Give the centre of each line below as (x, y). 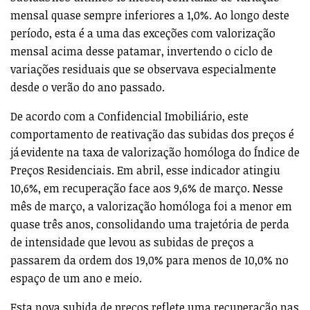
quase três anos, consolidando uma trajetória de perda (150, 224)
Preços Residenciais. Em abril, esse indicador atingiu (145, 170)
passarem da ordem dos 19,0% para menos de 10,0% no (149, 260)
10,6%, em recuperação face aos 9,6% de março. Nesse (147, 188)
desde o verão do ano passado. (88, 87)
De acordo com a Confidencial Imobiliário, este (129, 116)
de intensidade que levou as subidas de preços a (132, 242)
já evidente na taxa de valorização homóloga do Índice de (155, 152)
